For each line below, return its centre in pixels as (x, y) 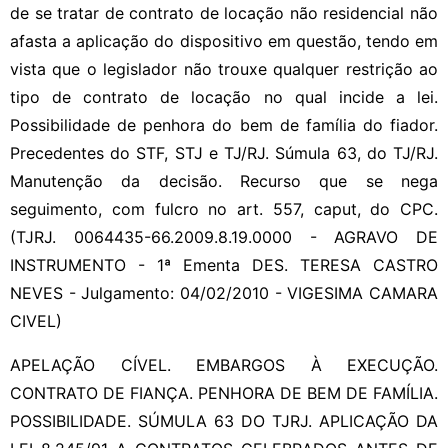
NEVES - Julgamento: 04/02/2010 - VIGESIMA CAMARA (224, 292)
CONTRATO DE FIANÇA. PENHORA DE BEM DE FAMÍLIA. (224, 392)
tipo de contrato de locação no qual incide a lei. (224, 96)
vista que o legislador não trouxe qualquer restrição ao (224, 68)
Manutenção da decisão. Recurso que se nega (224, 180)
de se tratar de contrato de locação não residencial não (224, 12)
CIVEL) (36, 320)
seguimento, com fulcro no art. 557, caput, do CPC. (224, 208)
